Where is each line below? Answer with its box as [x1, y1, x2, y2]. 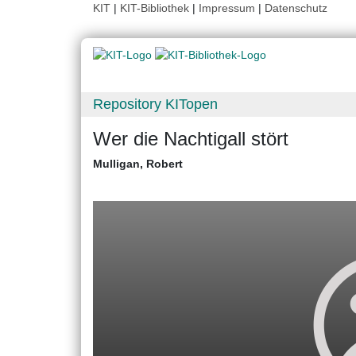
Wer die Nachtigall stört [93, 128, 288, 150]
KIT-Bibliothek [120, 2, 192, 14]
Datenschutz [265, 2, 327, 14]
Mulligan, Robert [93, 157, 183, 171]
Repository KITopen [93, 96, 218, 113]
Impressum [199, 2, 255, 14]
